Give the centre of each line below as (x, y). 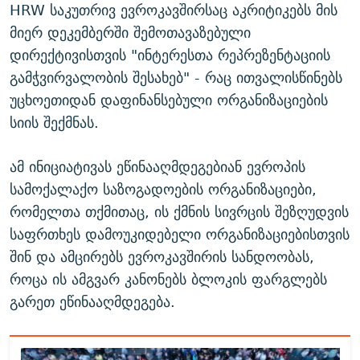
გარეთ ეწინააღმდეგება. (92, 302)
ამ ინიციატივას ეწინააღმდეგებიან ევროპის (157, 167)
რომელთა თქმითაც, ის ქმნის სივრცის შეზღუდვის (179, 212)
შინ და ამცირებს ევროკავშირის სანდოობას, (162, 257)
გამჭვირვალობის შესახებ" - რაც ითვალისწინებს (176, 78)
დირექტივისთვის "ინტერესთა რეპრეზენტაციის (170, 55)
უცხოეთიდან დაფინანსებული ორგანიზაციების (169, 100)
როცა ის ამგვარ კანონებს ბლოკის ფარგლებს (168, 280)
